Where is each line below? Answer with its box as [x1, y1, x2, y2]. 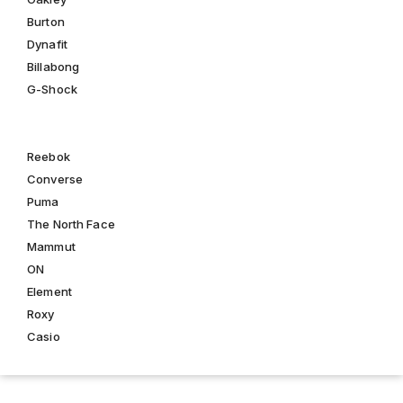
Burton [27, 14, 65, 29]
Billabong [27, 59, 80, 74]
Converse [27, 172, 84, 186]
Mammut [27, 239, 76, 254]
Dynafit [27, 37, 67, 51]
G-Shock [27, 82, 77, 96]
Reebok [27, 149, 70, 164]
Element [27, 284, 72, 299]
